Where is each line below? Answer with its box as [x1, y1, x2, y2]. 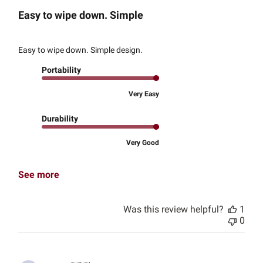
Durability [42, 113, 79, 123]
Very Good [126, 138, 160, 147]
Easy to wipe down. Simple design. [18, 45, 143, 55]
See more [18, 168, 60, 180]
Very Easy [129, 89, 160, 98]
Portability [42, 65, 82, 75]
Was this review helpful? [123, 203, 224, 215]
